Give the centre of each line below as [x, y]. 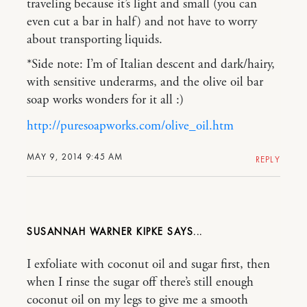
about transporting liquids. [95, 40]
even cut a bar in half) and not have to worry [142, 22]
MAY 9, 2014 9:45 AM [75, 157]
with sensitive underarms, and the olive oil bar [145, 83]
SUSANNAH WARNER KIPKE [95, 232]
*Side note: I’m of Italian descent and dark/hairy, [151, 65]
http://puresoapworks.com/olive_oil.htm [130, 126]
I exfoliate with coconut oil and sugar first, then [148, 265]
